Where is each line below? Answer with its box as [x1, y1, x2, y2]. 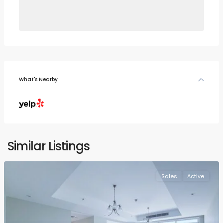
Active [187, 172, 205, 181]
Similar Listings [7, 138, 90, 155]
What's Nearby [18, 76, 58, 84]
